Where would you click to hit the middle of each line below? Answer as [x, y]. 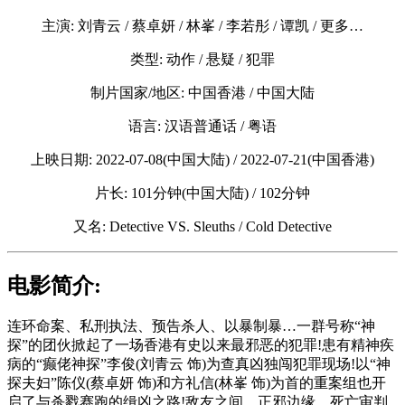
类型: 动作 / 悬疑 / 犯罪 [202, 59]
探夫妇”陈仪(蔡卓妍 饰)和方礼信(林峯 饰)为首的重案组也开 [197, 383]
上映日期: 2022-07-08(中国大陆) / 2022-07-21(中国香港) [202, 159]
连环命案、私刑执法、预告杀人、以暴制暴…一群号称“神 [191, 326]
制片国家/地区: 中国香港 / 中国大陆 [202, 92]
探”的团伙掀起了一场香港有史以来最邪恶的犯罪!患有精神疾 [201, 345]
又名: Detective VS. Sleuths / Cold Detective [202, 226]
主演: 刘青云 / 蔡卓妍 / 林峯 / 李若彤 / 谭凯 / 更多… [202, 25]
